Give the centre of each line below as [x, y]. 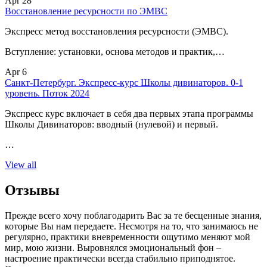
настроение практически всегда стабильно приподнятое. [120, 258]
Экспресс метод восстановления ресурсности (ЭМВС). [117, 32]
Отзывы [32, 190]
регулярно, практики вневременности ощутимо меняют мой [128, 237]
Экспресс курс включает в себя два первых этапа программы [129, 114]
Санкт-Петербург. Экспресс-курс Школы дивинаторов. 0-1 [124, 83]
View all [21, 165]
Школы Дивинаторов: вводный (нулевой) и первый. [111, 125]
